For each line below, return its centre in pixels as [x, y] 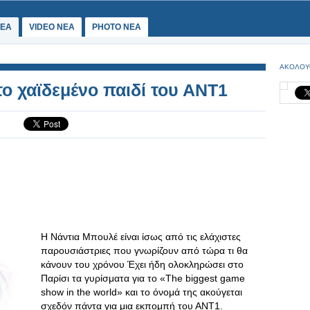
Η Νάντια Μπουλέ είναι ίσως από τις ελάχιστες [141, 237]
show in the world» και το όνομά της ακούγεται [142, 292]
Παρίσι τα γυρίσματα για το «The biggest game [143, 278]
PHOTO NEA [117, 27]
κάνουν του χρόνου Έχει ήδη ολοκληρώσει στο [142, 264]
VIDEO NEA [52, 27]
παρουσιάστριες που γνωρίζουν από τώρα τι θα [144, 250]
